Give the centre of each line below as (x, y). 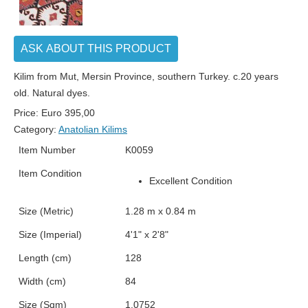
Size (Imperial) (50, 235)
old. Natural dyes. (52, 93)
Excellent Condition (191, 180)
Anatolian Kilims (93, 130)
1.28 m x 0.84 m (161, 211)
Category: (36, 130)
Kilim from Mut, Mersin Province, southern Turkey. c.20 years (146, 77)
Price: (27, 113)
